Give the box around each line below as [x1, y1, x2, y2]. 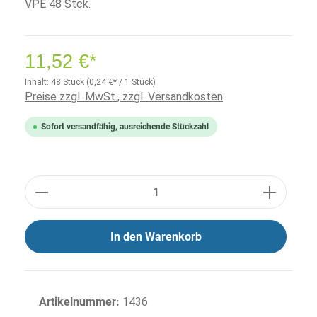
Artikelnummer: [39, 295, 122, 309]
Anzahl [24, 176, 57, 190]
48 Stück [51, 77, 86, 87]
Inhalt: [25, 77, 51, 87]
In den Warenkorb [110, 230, 202, 243]
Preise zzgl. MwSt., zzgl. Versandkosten [25, 90, 223, 103]
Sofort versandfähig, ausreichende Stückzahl [41, 122, 209, 132]
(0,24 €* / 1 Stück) [86, 77, 156, 87]
